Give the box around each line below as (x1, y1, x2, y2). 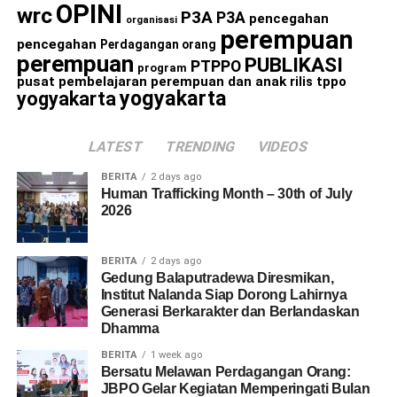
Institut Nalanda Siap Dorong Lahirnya (100, 287, 347, 303)
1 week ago (150, 349, 202, 362)
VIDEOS (255, 138, 311, 156)
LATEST (86, 138, 145, 156)
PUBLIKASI (244, 53, 343, 78)
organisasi (125, 14, 177, 27)
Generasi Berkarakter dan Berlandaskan (100, 304, 360, 320)
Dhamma (100, 321, 160, 337)
